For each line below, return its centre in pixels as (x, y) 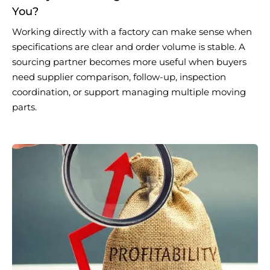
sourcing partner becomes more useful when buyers (129, 62)
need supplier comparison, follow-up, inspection (119, 77)
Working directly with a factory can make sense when (132, 32)
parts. (24, 108)
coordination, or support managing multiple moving (129, 93)
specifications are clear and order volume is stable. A (129, 47)
